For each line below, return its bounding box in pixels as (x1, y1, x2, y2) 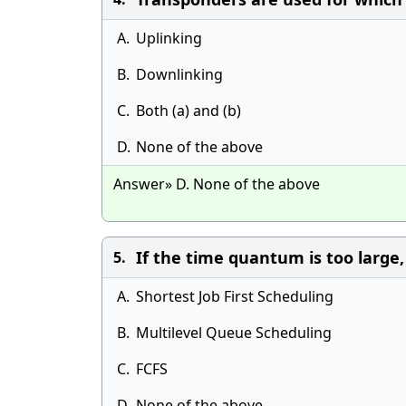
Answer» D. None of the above (113, 174, 320, 194)
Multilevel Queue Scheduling (136, 323, 332, 343)
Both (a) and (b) (136, 101, 241, 121)
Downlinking (136, 64, 223, 84)
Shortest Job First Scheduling (136, 286, 333, 306)
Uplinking (136, 28, 202, 48)
